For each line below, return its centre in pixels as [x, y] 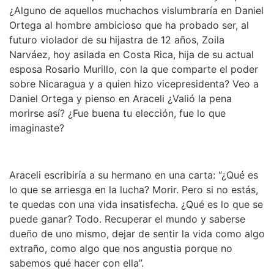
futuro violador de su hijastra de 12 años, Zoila [117, 39]
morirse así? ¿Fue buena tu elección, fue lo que [117, 113]
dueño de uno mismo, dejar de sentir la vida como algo [137, 233]
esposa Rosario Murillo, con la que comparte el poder [134, 69]
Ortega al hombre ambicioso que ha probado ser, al [129, 25]
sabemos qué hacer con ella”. [78, 263]
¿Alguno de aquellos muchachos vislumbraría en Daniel [136, 10]
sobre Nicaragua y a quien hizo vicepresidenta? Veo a [134, 83]
